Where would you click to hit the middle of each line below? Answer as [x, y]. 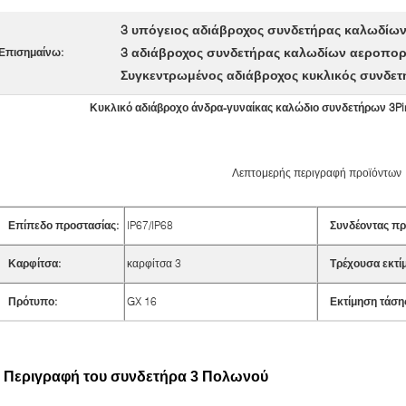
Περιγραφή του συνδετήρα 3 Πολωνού [136, 376]
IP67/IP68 [150, 225]
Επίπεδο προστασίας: [63, 225]
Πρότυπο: [33, 301]
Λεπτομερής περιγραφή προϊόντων [316, 172]
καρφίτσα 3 [168, 263]
